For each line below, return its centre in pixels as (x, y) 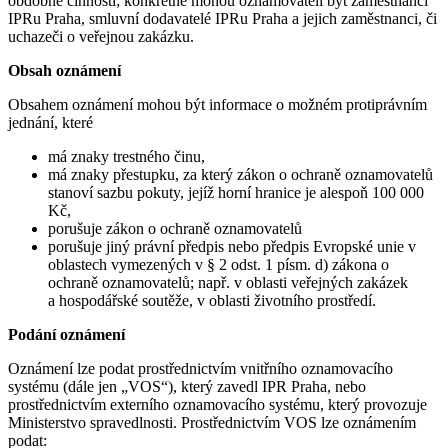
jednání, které (50, 123)
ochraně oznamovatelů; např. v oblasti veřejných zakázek (228, 283)
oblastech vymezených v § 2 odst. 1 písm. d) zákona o (218, 265)
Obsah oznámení (64, 71)
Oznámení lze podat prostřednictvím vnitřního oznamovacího (200, 369)
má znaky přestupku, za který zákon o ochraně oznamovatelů (240, 175)
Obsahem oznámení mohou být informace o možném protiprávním (217, 105)
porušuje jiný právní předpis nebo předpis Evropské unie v (232, 247)
